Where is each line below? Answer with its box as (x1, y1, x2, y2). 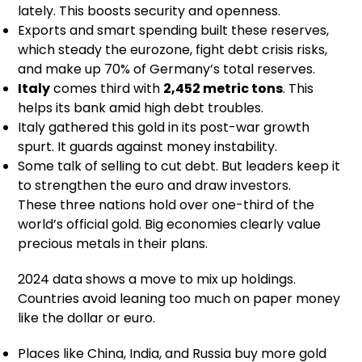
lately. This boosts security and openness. (18, 2, 281, 21)
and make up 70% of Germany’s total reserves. (18, 60, 316, 79)
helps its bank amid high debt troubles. (18, 99, 264, 118)
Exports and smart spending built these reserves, (18, 21, 330, 40)
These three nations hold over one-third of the (18, 196, 315, 215)
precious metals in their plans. (18, 234, 208, 254)
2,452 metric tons (163, 79, 284, 99)
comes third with (50, 79, 164, 99)
